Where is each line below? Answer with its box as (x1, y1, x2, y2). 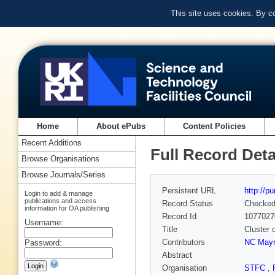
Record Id (162, 212, 196, 222)
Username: (25, 217, 63, 227)
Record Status (162, 199, 213, 209)
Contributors (162, 238, 205, 247)
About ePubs (96, 122, 146, 131)
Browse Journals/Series (21, 170, 106, 180)
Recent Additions (21, 138, 82, 148)
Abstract (162, 250, 192, 260)
